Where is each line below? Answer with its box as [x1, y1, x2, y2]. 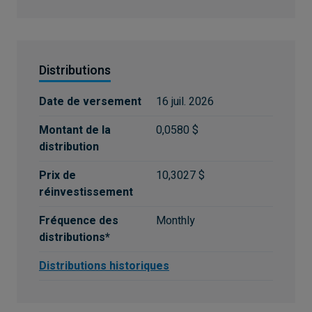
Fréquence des [39, 212, 118, 229]
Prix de [39, 167, 76, 184]
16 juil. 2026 [156, 93, 214, 110]
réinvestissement [39, 184, 133, 201]
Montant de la [39, 122, 111, 139]
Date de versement [39, 93, 141, 110]
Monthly [156, 212, 195, 229]
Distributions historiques [39, 258, 169, 274]
